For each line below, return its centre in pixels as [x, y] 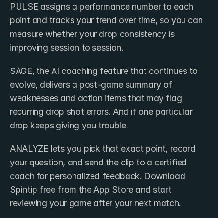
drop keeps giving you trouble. [69, 125]
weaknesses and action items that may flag [96, 98]
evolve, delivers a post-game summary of [91, 84]
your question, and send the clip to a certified [99, 162]
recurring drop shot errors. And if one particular [101, 111]
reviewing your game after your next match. [95, 203]
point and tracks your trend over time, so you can [106, 20]
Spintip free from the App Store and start [91, 189]
